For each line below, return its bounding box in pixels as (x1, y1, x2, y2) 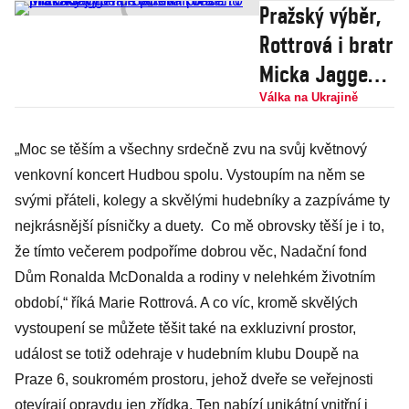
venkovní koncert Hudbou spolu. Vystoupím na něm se (15, 167, 365, 183)
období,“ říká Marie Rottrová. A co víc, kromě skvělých (15, 295, 358, 310)
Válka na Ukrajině (259, 90, 359, 104)
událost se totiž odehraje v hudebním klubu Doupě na (15, 346, 359, 362)
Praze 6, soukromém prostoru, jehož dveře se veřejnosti (15, 372, 373, 387)
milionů (259, 206, 325, 234)
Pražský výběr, (259, 2, 382, 29)
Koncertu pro (259, 119, 372, 146)
